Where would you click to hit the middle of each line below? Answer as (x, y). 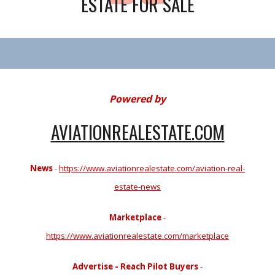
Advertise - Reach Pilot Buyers (135, 266)
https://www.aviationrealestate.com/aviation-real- (152, 168)
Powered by (137, 99)
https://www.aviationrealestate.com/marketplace (137, 236)
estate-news (137, 187)
